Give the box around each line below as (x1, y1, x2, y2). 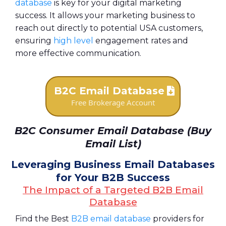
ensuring (15, 35, 53, 45)
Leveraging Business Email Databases (11, 158, 215, 171)
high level (53, 35, 93, 45)
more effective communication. (15, 48, 141, 58)
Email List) (85, 137, 141, 150)
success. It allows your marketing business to (15, 10, 195, 20)
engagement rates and (93, 35, 188, 45)
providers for (151, 213, 204, 223)
